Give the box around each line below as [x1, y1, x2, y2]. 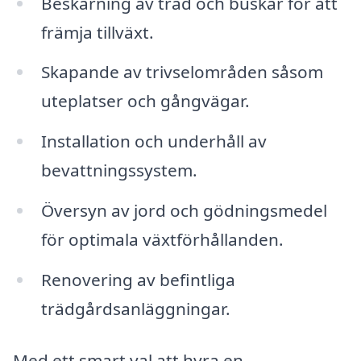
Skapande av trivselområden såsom [40, 60, 323, 84]
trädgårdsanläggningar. [40, 297, 230, 321]
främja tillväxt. [40, 20, 154, 44]
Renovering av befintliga [40, 268, 235, 292]
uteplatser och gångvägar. [40, 89, 250, 113]
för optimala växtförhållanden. [40, 228, 284, 251]
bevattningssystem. [40, 159, 197, 182]
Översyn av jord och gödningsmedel [40, 199, 327, 222]
